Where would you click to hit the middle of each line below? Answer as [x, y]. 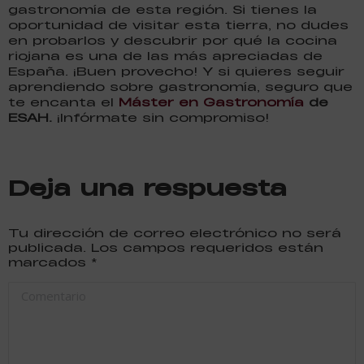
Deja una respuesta [147, 187]
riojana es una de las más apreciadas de [165, 55]
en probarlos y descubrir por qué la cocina [173, 40]
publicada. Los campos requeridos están [166, 247]
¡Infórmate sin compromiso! [160, 117]
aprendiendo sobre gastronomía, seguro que [180, 86]
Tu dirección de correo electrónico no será [175, 232]
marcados [50, 262]
